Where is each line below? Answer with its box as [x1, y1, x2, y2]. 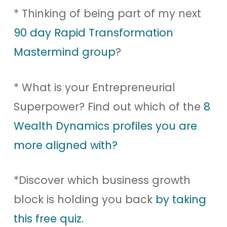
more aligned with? [13, 137, 118, 153]
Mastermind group [13, 45, 116, 59]
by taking [155, 192, 206, 207]
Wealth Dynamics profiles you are [13, 118, 197, 133]
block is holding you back [13, 192, 156, 207]
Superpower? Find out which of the [13, 99, 204, 114]
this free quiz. [13, 211, 84, 226]
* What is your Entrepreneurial [13, 80, 175, 95]
